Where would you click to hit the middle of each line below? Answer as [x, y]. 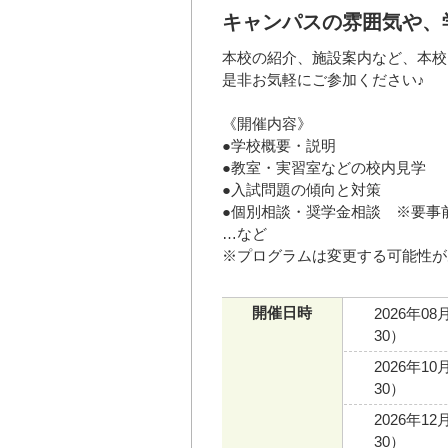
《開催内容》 [267, 123]
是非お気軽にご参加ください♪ [323, 79]
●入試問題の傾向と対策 [301, 189]
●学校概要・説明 [279, 145]
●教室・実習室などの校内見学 [324, 167]
